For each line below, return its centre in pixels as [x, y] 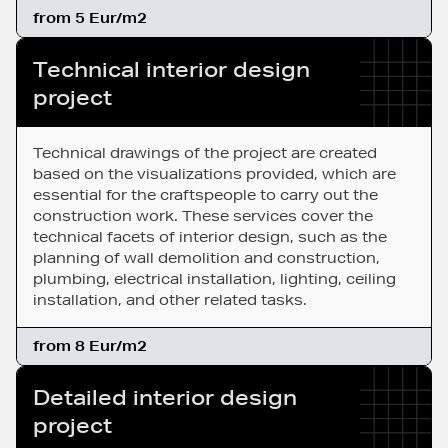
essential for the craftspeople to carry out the [205, 195]
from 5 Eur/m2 [90, 18]
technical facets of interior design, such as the [210, 237]
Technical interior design [171, 69]
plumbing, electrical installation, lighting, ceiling [214, 279]
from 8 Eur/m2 [90, 346]
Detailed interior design [165, 397]
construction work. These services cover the [203, 216]
